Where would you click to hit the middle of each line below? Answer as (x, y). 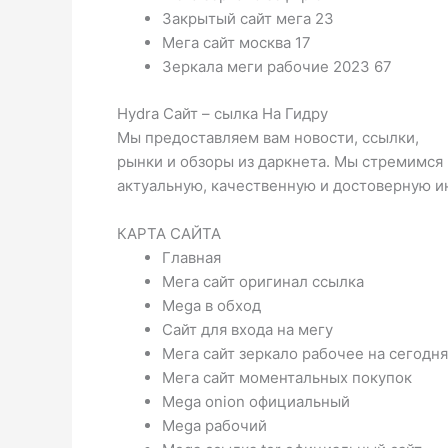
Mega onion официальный (256, 401)
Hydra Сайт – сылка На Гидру (222, 113)
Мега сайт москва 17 (236, 43)
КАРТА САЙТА (169, 233)
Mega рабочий (214, 425)
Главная (191, 257)
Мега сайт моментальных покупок (287, 377)
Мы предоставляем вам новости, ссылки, (268, 137)
